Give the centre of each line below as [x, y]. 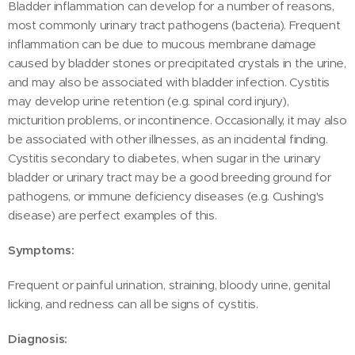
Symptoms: [41, 250]
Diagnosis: [38, 338]
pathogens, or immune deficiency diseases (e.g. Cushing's [166, 196]
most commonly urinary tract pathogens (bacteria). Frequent [174, 25]
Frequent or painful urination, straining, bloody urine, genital [169, 284]
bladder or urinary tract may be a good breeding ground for [170, 177]
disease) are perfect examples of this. [113, 215]
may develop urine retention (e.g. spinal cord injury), [149, 101]
